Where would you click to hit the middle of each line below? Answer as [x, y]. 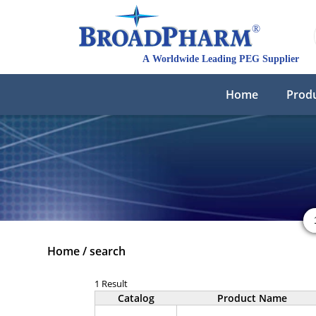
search [108, 251]
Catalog [136, 298]
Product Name [252, 298]
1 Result [111, 284]
